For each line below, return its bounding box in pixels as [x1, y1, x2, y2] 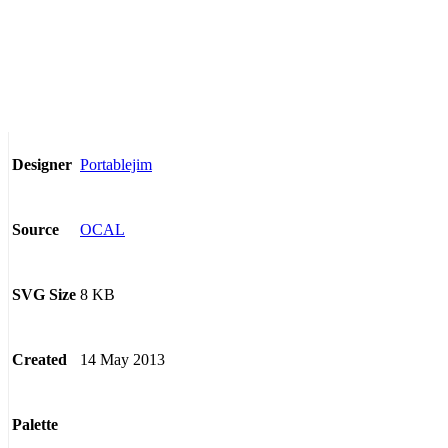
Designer [12, 156, 72, 174]
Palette [12, 416, 58, 434]
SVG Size [12, 286, 76, 304]
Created [12, 351, 67, 369]
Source [12, 221, 59, 239]
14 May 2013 [80, 350, 165, 368]
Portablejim [80, 155, 152, 173]
